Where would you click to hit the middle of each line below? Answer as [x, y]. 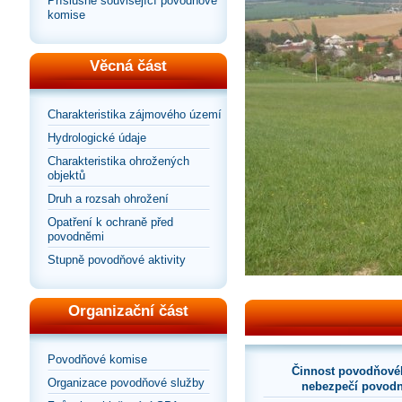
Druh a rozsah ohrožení [108, 199]
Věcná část [128, 66]
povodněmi [76, 236]
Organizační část [128, 311]
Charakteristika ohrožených [118, 161]
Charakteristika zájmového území [135, 114]
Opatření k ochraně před [110, 222]
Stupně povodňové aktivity [117, 260]
